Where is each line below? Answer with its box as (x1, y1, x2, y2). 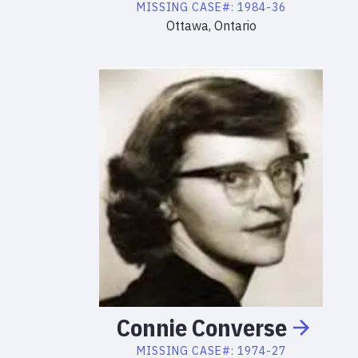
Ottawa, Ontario (165, 18, 257, 34)
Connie (116, 312, 187, 343)
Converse (191, 312, 287, 343)
